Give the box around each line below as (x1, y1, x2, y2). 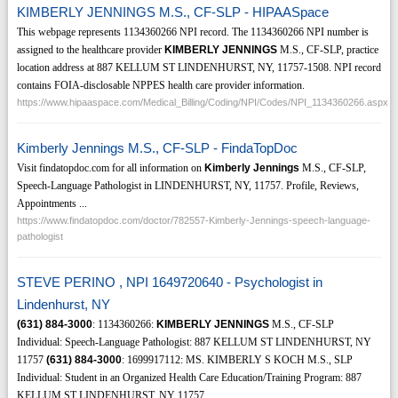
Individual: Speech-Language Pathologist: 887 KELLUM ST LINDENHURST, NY (16, 336, 371, 349)
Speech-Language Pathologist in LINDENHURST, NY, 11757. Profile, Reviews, (16, 179, 359, 193)
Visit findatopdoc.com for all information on (16, 162, 204, 175)
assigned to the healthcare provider (16, 44, 164, 57)
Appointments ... (16, 197, 87, 211)
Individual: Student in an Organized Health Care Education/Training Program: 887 (16, 371, 362, 385)
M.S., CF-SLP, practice (276, 44, 378, 57)
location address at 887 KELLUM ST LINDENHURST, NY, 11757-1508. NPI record (16, 61, 381, 75)
